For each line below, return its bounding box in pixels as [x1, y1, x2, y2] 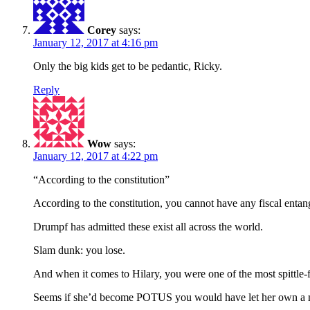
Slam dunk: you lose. [33, 244, 125, 256]
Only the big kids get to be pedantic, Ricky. [33, 60, 222, 72]
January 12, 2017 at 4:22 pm [33, 149, 158, 162]
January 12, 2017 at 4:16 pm [33, 36, 158, 48]
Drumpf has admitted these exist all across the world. [33, 220, 263, 232]
